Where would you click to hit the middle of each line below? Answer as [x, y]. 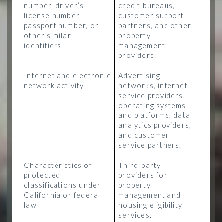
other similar [48, 35]
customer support [151, 16]
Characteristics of [58, 165]
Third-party [140, 165]
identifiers [43, 45]
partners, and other [155, 26]
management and [150, 195]
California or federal [62, 195]
